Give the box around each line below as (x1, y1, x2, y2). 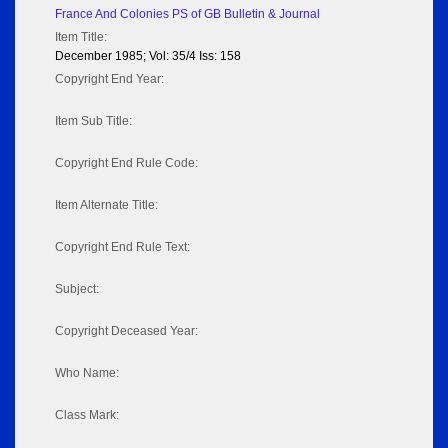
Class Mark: (55, 408, 119, 423)
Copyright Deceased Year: (55, 324, 198, 339)
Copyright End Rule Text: (55, 240, 190, 255)
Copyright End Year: (55, 72, 164, 87)
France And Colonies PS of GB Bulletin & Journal (55, 7, 320, 22)
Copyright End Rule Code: (55, 156, 198, 171)
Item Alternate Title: (55, 198, 158, 213)
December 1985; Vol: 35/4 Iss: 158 (55, 49, 241, 64)
